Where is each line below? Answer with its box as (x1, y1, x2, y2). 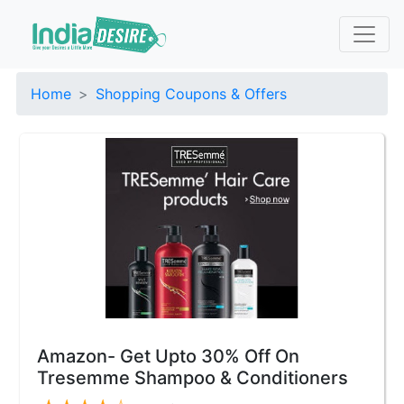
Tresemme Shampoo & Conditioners (37, 367, 348, 389)
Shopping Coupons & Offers (96, 85, 287, 103)
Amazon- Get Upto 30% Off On (37, 345, 299, 367)
